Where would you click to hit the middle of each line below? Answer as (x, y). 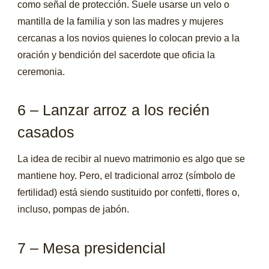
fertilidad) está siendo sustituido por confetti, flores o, (129, 193)
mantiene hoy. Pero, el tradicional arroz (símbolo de (127, 176)
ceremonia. (41, 71)
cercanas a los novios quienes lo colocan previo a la (129, 38)
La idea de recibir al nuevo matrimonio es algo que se (131, 159)
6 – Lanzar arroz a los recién (114, 110)
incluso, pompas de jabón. (74, 210)
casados (46, 132)
